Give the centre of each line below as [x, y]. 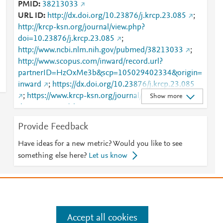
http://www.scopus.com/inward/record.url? [90, 62]
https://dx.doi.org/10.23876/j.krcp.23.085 [123, 85]
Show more [166, 96]
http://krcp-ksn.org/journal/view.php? [81, 27]
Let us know [108, 156]
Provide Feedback [53, 127]
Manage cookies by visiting [51, 206]
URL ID [30, 16]
